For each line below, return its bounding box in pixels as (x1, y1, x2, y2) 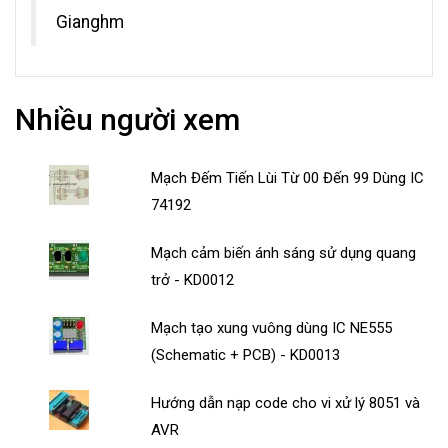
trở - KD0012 (151, 271, 235, 290)
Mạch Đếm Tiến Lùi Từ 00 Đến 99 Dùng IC (151, 169, 425, 188)
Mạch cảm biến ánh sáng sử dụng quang (151, 244, 417, 263)
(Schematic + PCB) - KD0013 (151, 346, 341, 365)
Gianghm (56, 12, 124, 33)
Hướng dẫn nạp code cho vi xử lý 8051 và (151, 394, 421, 413)
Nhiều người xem (15, 102, 240, 138)
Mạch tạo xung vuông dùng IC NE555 (151, 319, 393, 338)
